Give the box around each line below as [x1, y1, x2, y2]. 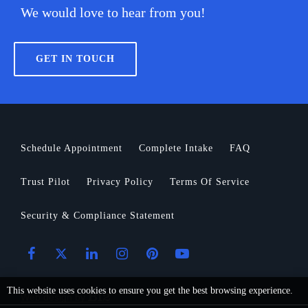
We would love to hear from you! [21, 4, 206, 20]
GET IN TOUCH [36, 54, 115, 65]
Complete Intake [139, 142, 213, 153]
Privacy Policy [87, 176, 153, 187]
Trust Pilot [21, 176, 70, 187]
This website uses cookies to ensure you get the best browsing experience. [7, 285, 296, 296]
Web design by [21, 291, 88, 302]
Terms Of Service [170, 176, 250, 187]
